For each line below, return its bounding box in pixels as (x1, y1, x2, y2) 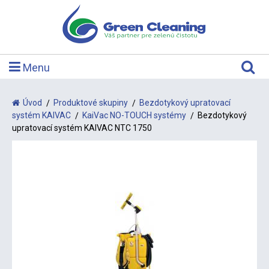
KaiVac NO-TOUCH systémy (82, 110, 186, 120)
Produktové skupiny (53, 98, 128, 107)
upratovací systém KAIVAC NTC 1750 (12, 123, 152, 133)
